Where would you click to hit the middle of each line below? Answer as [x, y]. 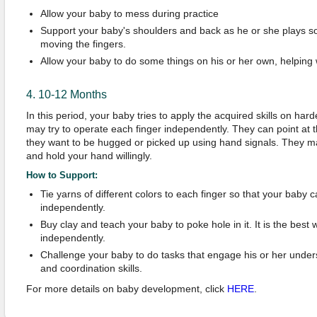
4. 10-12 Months [66, 94]
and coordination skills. [91, 268]
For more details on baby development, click [126, 289]
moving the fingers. [83, 44]
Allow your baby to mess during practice [129, 13]
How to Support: [62, 175]
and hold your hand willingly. [89, 156]
